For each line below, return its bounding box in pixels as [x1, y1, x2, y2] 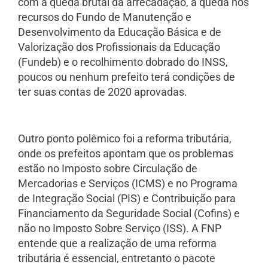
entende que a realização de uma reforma [18, 237, 217, 250]
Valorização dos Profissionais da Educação [18, 40, 220, 53]
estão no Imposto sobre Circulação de [18, 162, 197, 175]
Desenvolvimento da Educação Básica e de [18, 25, 221, 38]
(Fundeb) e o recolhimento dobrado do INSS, [18, 55, 228, 68]
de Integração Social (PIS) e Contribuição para [18, 192, 236, 205]
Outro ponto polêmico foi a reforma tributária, [18, 132, 232, 145]
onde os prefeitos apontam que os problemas [18, 147, 233, 160]
